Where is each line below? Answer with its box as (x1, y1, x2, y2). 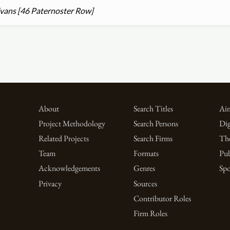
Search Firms (133, 133, 172, 144)
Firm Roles (133, 207, 167, 219)
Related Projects (38, 133, 89, 144)
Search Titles (133, 103, 173, 114)
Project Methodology (38, 118, 105, 129)
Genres (133, 163, 155, 174)
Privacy (38, 178, 62, 189)
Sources (133, 178, 157, 189)
